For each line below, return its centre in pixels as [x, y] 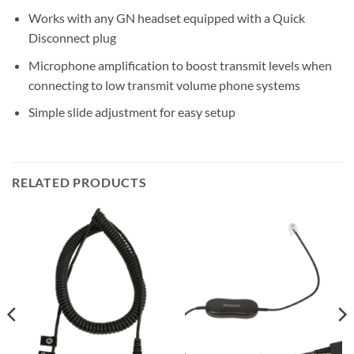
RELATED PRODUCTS [79, 183]
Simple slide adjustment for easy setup [132, 112]
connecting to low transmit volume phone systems [164, 85]
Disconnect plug [72, 38]
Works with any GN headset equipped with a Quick [166, 18]
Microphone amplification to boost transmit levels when [180, 65]
